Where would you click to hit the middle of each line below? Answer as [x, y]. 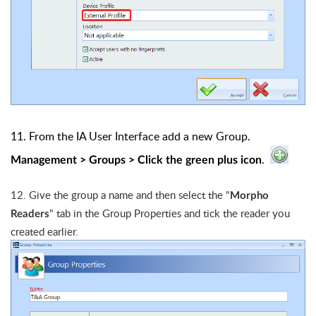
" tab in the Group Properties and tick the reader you [170, 213]
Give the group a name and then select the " [129, 194]
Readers [30, 214]
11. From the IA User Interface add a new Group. [132, 136]
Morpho [249, 195]
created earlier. [44, 231]
